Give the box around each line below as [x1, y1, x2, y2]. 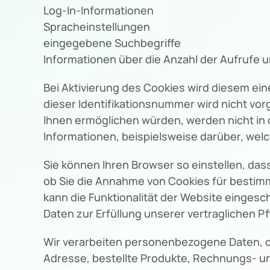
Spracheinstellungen [43, 19, 150, 34]
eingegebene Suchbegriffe [43, 35, 181, 50]
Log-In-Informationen [43, 2, 154, 17]
